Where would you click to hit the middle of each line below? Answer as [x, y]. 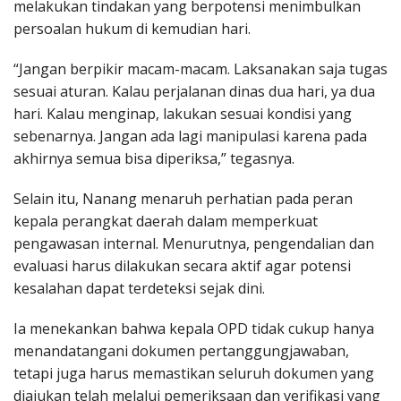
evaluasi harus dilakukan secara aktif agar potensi [182, 266]
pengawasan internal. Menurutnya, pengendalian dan [194, 244]
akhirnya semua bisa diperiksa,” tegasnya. [154, 159]
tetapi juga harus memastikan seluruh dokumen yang [194, 374]
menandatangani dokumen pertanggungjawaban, [181, 351]
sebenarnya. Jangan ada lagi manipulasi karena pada [190, 137]
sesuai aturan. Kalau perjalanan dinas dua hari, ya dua [194, 92]
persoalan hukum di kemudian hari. [132, 29]
